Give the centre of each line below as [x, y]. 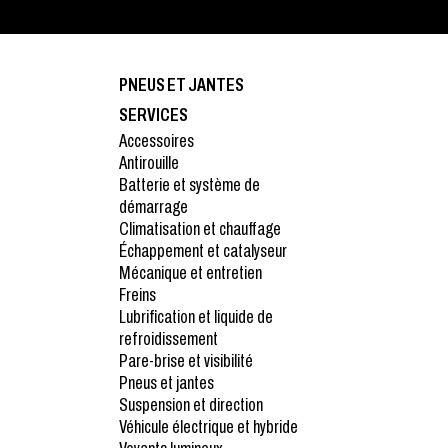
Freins [137, 294]
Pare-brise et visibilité [185, 360]
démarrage [153, 206]
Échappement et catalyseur [202, 250]
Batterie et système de [189, 184]
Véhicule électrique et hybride [208, 426]
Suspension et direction [190, 404]
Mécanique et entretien [190, 272]
